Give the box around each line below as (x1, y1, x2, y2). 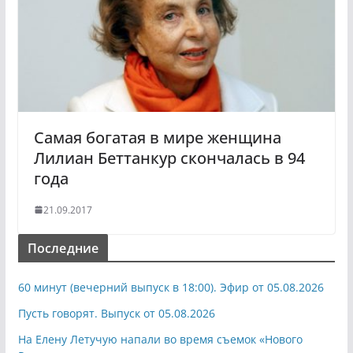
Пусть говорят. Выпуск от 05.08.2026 (17, 305, 215, 321)
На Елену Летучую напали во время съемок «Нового (17, 331, 303, 347)
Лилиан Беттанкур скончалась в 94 (33, 147, 305, 169)
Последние (27, 239, 99, 257)
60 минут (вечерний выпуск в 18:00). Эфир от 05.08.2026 (17, 279, 324, 295)
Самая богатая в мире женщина (33, 126, 281, 148)
